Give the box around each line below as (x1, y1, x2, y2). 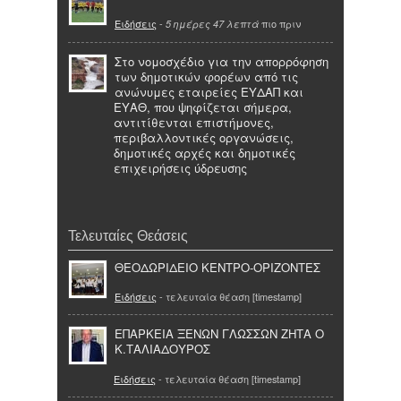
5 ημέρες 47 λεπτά (166, 17, 259, 31)
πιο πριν (259, 16, 301, 31)
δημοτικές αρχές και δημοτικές (114, 144, 295, 162)
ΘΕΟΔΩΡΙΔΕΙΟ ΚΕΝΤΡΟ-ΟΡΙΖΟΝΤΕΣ (115, 258, 320, 276)
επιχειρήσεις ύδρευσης (114, 159, 247, 177)
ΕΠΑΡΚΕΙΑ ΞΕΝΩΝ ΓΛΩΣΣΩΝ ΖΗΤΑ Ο (115, 325, 324, 343)
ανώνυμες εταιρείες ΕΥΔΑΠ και (115, 83, 303, 101)
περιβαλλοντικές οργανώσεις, (114, 129, 294, 147)
